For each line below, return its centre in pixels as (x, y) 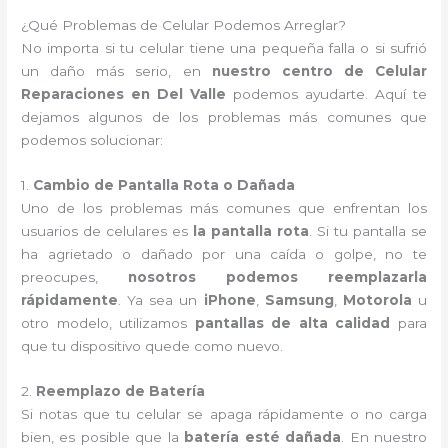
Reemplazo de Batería (121, 391)
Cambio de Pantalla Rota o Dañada (164, 185)
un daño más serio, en (116, 71)
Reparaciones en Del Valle (124, 94)
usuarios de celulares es (107, 231)
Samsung (299, 300)
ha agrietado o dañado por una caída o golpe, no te (224, 254)
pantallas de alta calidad (292, 323)
